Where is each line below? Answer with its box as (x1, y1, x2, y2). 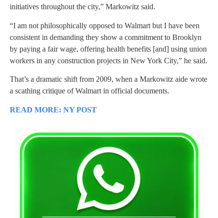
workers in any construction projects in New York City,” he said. (10, 56, 207, 65)
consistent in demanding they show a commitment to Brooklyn (10, 33, 201, 41)
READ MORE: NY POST (10, 105, 97, 114)
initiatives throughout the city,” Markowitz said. (10, 2, 155, 11)
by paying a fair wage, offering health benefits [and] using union (10, 44, 207, 53)
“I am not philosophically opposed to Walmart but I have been (10, 21, 200, 30)
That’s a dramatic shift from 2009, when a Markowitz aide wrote (10, 75, 207, 84)
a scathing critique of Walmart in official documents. (10, 87, 169, 95)
